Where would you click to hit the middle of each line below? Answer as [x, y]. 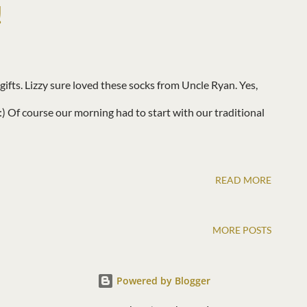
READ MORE [243, 180]
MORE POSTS [242, 230]
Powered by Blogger [162, 281]
